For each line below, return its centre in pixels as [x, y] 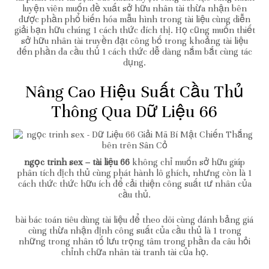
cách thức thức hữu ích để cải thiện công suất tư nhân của [134, 183]
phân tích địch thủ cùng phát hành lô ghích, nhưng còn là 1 [134, 173]
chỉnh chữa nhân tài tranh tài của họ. [134, 252]
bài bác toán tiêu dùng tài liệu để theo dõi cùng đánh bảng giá [134, 219]
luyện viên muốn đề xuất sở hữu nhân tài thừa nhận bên [134, 8]
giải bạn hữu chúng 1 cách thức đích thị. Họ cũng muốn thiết [134, 30]
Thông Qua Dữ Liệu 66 [134, 111]
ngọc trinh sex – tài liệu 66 [77, 162]
